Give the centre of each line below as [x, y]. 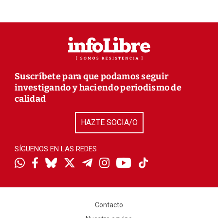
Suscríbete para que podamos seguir [92, 76]
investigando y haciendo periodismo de [98, 87]
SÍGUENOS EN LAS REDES [56, 149]
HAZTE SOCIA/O [109, 122]
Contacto [109, 205]
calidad [30, 99]
